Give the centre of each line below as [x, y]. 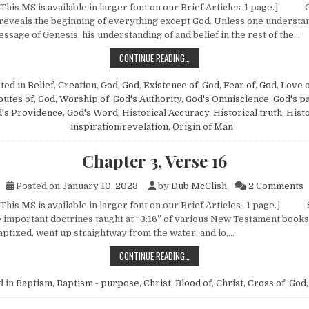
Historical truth [247, 113]
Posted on [38, 186]
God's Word [92, 113]
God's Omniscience [227, 99]
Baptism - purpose [98, 283]
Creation [77, 86]
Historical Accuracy [165, 113]
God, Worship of [73, 99]
